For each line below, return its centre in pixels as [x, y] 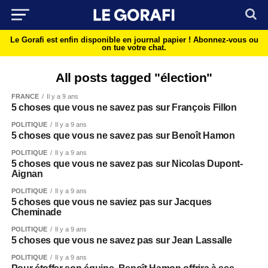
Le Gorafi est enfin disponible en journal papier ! [101, 40]
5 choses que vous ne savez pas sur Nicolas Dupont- [127, 164]
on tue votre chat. [134, 48]
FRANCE [25, 96]
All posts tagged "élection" [134, 77]
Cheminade [36, 212]
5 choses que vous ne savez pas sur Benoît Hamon [123, 135]
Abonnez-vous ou [226, 40]
